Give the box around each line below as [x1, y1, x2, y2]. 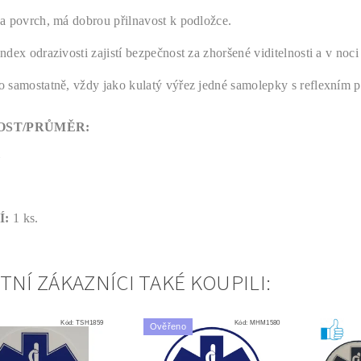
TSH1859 [76, 318, 104, 327]
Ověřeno [149, 322, 187, 332]
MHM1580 [249, 318, 280, 327]
